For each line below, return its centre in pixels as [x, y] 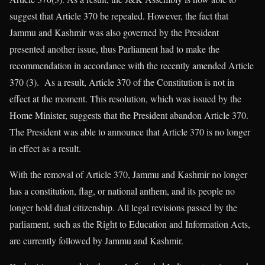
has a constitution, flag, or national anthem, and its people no [122, 190]
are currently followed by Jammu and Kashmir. [96, 240]
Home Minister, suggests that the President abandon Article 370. [129, 115]
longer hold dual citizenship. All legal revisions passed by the [123, 207]
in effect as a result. [47, 148]
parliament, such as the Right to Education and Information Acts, [130, 224]
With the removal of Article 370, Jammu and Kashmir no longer [128, 174]
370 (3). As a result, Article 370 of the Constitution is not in [122, 82]
